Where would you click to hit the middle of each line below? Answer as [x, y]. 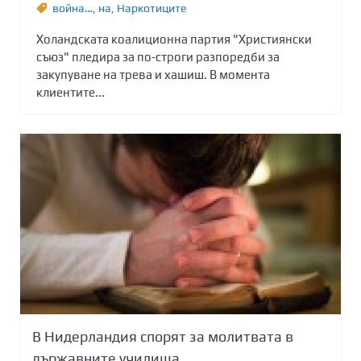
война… [73, 8]
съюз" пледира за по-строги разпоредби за [158, 57]
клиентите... [71, 93]
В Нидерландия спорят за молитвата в [163, 337]
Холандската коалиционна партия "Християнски [174, 39]
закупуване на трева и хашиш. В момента [153, 75]
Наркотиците [151, 8]
